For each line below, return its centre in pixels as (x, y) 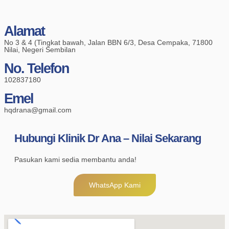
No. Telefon (37, 69)
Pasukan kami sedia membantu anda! (75, 160)
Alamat (24, 31)
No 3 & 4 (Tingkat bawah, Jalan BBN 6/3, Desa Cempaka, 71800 (108, 43)
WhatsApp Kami (114, 185)
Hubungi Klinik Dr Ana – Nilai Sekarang (108, 139)
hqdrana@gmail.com (38, 110)
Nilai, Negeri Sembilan (40, 50)
